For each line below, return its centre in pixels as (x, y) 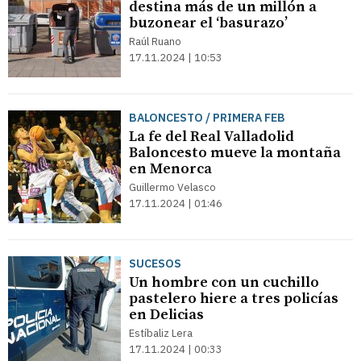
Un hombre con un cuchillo (224, 282)
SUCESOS (155, 263)
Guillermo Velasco (172, 187)
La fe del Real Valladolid (212, 137)
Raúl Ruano (155, 41)
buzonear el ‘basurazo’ (208, 23)
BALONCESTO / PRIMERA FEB (207, 118)
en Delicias (166, 315)
